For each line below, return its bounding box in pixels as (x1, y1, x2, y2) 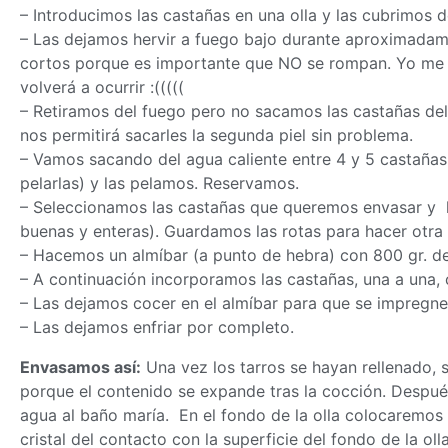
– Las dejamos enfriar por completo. (20, 317, 294, 338)
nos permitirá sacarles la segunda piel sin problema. (20, 125, 413, 146)
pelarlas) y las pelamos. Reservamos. (20, 173, 299, 194)
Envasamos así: (20, 357, 141, 378)
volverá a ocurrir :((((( (20, 77, 184, 98)
